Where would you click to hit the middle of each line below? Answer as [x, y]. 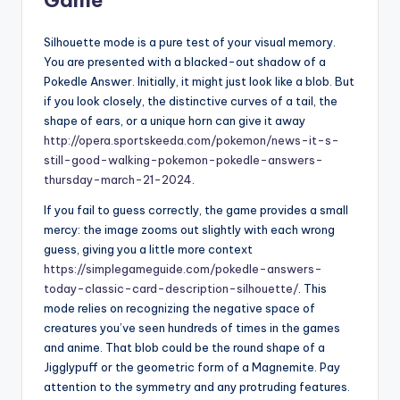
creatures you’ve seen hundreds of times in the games [192, 327]
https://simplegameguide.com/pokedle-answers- [183, 268]
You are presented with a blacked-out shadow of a [185, 61]
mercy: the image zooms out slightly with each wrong [189, 229]
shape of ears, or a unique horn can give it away [175, 120]
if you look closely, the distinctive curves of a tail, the [191, 100]
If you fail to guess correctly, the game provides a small [196, 209]
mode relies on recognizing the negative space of [179, 308]
